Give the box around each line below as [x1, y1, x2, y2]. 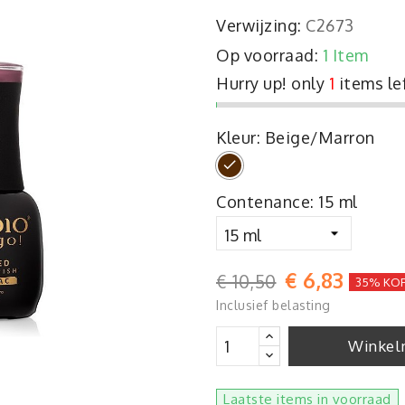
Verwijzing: [216, 15, 302, 35]
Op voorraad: [216, 45, 318, 65]
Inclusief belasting [216, 297, 331, 313]
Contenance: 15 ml [216, 192, 358, 212]
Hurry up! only [216, 73, 325, 93]
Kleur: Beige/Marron [216, 127, 375, 147]
